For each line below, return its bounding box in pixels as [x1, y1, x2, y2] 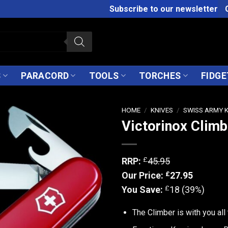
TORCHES [139, 70, 181, 81]
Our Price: [122, 169, 165, 181]
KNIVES [151, 106, 174, 114]
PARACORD [21, 70, 69, 81]
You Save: [122, 184, 165, 195]
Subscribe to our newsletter [109, 4, 218, 14]
